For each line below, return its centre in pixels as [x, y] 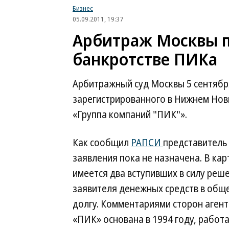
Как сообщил [102, 143]
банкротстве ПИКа [145, 59]
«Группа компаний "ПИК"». [130, 114]
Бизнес [83, 8]
